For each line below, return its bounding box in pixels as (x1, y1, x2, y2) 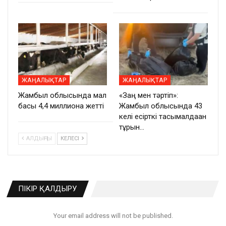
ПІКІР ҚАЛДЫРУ (18, 184, 77, 194)
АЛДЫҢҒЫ (25, 135, 52, 142)
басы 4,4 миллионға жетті (18, 101, 104, 111)
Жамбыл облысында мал (18, 91, 106, 100)
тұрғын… (119, 123, 144, 132)
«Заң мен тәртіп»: (119, 91, 178, 100)
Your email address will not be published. (53, 212, 173, 220)
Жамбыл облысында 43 (119, 101, 202, 111)
